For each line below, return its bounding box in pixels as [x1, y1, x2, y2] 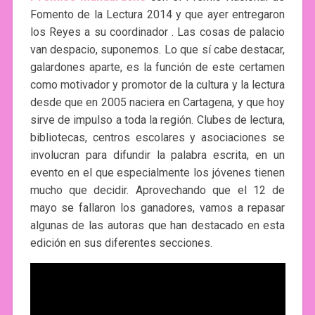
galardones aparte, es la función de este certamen [30, 60, 285, 74]
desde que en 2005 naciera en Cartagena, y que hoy [30, 95, 285, 109]
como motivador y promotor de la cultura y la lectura [30, 77, 285, 91]
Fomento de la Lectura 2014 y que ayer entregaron [30, 7, 285, 21]
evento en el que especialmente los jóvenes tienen [30, 165, 285, 179]
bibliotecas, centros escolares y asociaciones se [30, 130, 285, 144]
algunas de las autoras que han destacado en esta [30, 218, 285, 232]
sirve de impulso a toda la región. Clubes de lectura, [30, 112, 285, 127]
